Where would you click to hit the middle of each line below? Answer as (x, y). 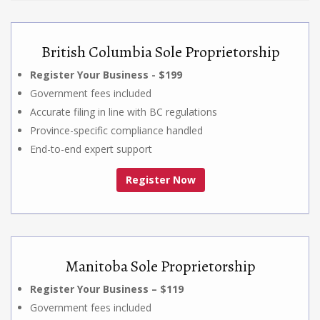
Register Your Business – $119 (107, 289)
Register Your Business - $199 (106, 74)
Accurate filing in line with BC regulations (124, 111)
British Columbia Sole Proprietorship (161, 52)
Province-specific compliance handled (116, 130)
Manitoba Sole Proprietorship (161, 266)
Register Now (161, 179)
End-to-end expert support (91, 149)
